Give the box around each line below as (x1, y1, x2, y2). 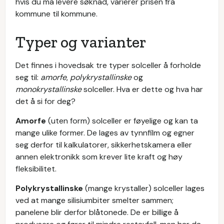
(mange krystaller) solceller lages (83, 182, 204, 193)
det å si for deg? (15, 95, 75, 106)
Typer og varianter (15, 32, 146, 51)
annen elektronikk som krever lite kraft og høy (15, 151, 182, 162)
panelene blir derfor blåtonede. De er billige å (15, 206, 178, 217)
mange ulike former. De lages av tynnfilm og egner (15, 127, 194, 138)
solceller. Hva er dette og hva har (81, 83, 203, 94)
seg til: (15, 71, 40, 82)
